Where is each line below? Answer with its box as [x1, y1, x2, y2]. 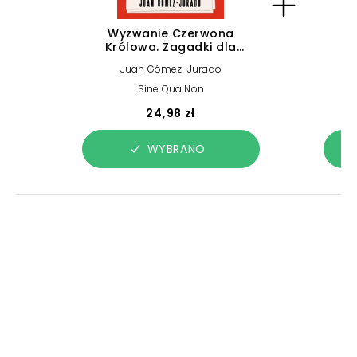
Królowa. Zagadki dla [104, 39, 237, 55]
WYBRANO [147, 140, 206, 157]
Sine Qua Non [137, 82, 204, 96]
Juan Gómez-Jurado [120, 62, 222, 76]
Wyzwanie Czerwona [108, 25, 234, 41]
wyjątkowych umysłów [101, 53, 240, 69]
